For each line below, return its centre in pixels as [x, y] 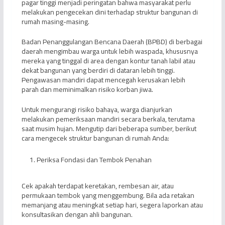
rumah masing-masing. [55, 21]
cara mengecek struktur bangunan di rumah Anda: [95, 138]
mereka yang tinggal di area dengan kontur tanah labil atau [108, 61]
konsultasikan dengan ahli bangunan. [77, 214]
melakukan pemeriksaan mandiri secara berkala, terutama [108, 119]
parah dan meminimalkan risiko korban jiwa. [87, 89]
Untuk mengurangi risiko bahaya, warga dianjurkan [97, 109]
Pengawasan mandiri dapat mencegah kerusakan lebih [103, 80]
